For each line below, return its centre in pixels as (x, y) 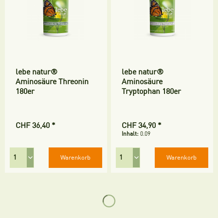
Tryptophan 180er (152, 91)
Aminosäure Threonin (52, 82)
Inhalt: (131, 134)
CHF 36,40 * (36, 125)
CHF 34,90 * (142, 125)
